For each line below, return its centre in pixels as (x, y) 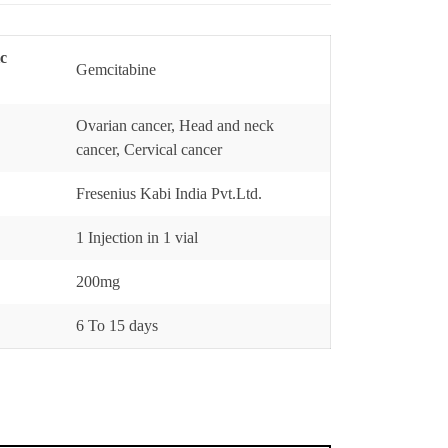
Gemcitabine (116, 69)
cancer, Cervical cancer (149, 149)
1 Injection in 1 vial (137, 237)
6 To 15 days (117, 325)
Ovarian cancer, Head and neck (175, 125)
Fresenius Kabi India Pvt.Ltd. (169, 193)
